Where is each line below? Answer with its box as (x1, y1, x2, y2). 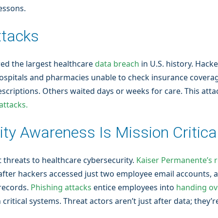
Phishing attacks (31, 182, 91, 193)
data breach (95, 58, 139, 69)
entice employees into (91, 182, 176, 193)
